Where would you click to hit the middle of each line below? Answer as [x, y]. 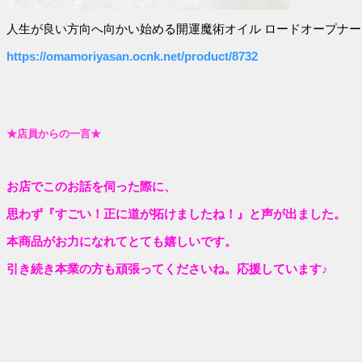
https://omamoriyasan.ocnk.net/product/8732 [132, 57]
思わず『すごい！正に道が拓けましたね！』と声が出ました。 [176, 214]
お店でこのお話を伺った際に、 [91, 187]
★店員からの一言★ [54, 134]
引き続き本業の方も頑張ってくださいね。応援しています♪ [167, 269]
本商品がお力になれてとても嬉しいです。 [122, 242]
